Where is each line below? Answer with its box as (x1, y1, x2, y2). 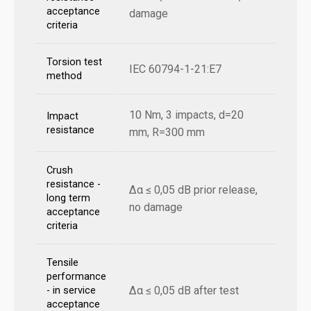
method (47, 70, 82, 83)
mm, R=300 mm (129, 126, 205, 140)
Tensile (47, 257, 78, 269)
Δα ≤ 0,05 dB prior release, (129, 183, 258, 197)
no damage (129, 201, 183, 215)
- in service (47, 285, 96, 297)
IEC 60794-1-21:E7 (129, 62, 221, 76)
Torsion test (47, 56, 102, 69)
